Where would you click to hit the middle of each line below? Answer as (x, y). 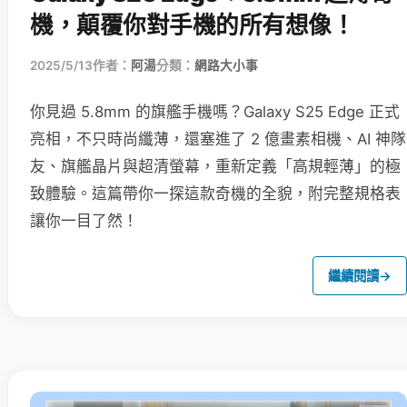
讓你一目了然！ (84, 221)
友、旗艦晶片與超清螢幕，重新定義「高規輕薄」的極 (215, 167)
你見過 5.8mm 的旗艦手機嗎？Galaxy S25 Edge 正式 (215, 112)
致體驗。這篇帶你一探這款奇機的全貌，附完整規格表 (215, 194)
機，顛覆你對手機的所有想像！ (192, 25)
